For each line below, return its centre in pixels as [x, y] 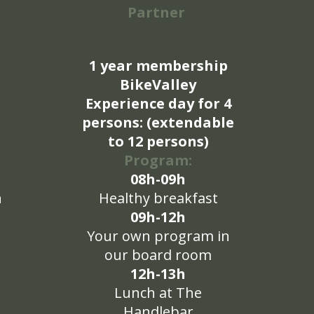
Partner [156, 12]
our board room [158, 255]
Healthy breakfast [158, 198]
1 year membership [158, 66]
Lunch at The [158, 293]
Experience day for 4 [158, 103]
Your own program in [158, 236]
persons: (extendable [158, 122]
